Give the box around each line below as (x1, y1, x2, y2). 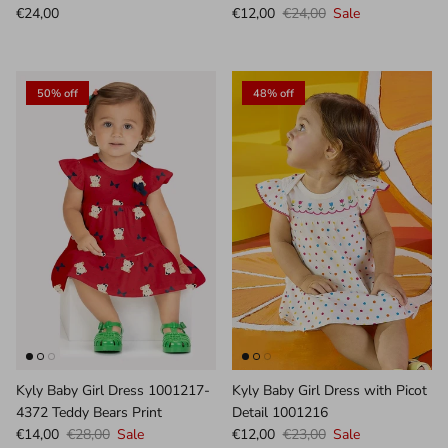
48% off (253, 85, 294, 101)
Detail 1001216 (232, 402, 328, 422)
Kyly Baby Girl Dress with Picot (232, 380, 427, 400)
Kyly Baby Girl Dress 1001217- (16, 380, 210, 400)
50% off (37, 85, 78, 101)
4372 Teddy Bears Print (16, 402, 162, 422)
